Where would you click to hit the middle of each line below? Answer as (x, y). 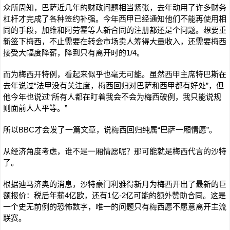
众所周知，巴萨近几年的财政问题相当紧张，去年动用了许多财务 (115, 7)
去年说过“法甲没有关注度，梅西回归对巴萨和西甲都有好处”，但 (113, 85)
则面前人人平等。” (35, 108)
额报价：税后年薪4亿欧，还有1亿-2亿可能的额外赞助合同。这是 (114, 195)
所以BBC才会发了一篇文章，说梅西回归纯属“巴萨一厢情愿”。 (110, 130)
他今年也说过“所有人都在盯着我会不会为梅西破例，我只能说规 (112, 97)
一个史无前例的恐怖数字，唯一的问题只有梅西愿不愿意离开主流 (115, 207)
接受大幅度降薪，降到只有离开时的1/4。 (74, 53)
